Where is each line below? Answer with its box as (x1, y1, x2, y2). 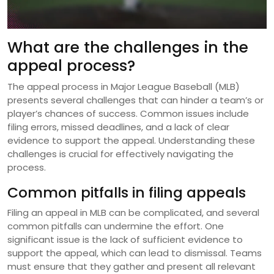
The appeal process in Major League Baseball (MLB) (7, 80, 240, 94)
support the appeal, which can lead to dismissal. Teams (7, 246, 262, 260)
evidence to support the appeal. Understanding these (7, 134, 255, 147)
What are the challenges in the (7, 37, 248, 59)
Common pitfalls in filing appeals (7, 182, 246, 203)
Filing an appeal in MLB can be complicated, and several (7, 206, 259, 220)
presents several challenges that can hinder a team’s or (7, 94, 264, 107)
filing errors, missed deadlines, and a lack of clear (7, 120, 229, 134)
